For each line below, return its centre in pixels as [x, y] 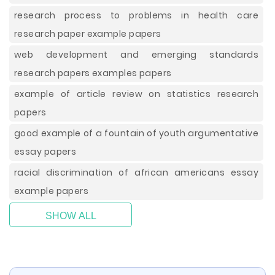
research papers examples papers [93, 73]
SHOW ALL [71, 216]
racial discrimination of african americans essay [136, 172]
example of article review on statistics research [136, 94]
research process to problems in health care [136, 15]
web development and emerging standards [136, 55]
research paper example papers [88, 34]
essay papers [45, 152]
